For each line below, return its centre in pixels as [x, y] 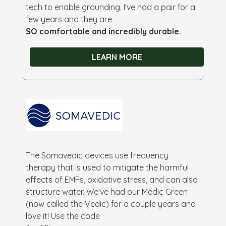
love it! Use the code [63, 216]
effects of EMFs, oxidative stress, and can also [112, 179]
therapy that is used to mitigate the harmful [107, 167]
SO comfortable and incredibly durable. [104, 31]
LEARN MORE [117, 57]
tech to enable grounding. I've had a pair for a [111, 7]
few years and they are [69, 19]
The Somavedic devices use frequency [97, 155]
